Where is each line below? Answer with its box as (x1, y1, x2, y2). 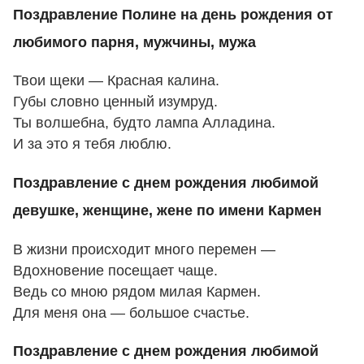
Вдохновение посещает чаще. (13, 262, 218, 279)
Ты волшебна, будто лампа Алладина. (13, 115, 275, 132)
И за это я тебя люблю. (13, 136, 171, 153)
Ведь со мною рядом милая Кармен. (13, 283, 261, 300)
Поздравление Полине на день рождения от (13, 6, 333, 23)
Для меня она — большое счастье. (13, 304, 249, 321)
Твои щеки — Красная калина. (13, 72, 219, 89)
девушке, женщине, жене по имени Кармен (13, 202, 322, 219)
